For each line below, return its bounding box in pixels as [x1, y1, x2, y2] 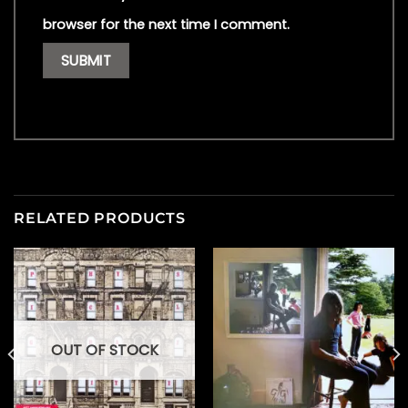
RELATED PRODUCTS [14, 209, 186, 228]
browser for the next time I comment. [43, 15, 290, 34]
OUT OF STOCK [50, 339, 158, 361]
